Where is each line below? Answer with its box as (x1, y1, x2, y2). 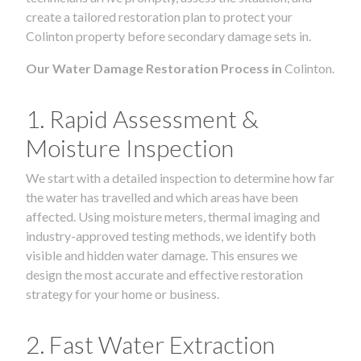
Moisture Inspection (26, 132, 234, 162)
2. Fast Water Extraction (26, 329, 275, 359)
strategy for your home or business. (26, 285, 219, 301)
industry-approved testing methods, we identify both (26, 227, 316, 243)
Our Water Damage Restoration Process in (26, 60, 284, 76)
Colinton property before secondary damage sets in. (26, 27, 311, 44)
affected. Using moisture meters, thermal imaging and (26, 208, 320, 224)
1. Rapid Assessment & (26, 103, 259, 133)
